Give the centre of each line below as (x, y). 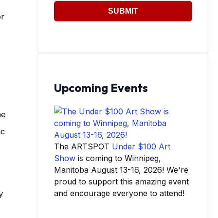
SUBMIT (123, 11)
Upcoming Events (101, 87)
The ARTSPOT (83, 147)
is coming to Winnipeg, (118, 158)
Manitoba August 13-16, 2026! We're (121, 170)
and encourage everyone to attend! (119, 193)
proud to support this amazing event (121, 182)
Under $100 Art (141, 147)
